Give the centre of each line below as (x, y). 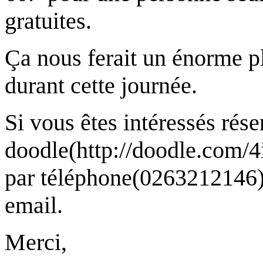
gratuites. (48, 21)
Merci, (36, 242)
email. (34, 205)
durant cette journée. (101, 86)
